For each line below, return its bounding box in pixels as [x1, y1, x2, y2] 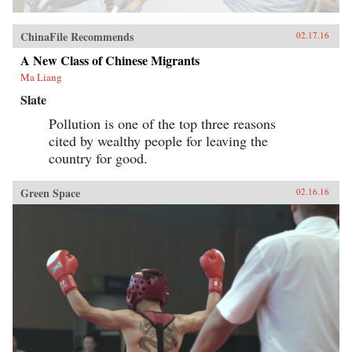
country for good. [49, 148, 148, 167]
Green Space [20, 184, 80, 201]
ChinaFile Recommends [20, 27, 134, 45]
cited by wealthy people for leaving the [49, 130, 268, 150]
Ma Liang [20, 69, 62, 84]
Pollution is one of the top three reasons [49, 113, 276, 133]
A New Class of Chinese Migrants [20, 50, 200, 69]
